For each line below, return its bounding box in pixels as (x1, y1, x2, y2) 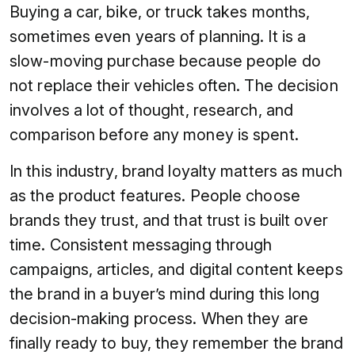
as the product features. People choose (10, 185, 300, 205)
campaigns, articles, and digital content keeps (10, 259, 343, 279)
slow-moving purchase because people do (10, 51, 321, 71)
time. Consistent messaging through (10, 235, 273, 254)
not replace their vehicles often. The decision (10, 75, 338, 95)
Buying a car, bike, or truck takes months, (10, 2, 311, 21)
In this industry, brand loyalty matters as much (10, 161, 342, 181)
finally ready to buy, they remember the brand (10, 333, 344, 353)
